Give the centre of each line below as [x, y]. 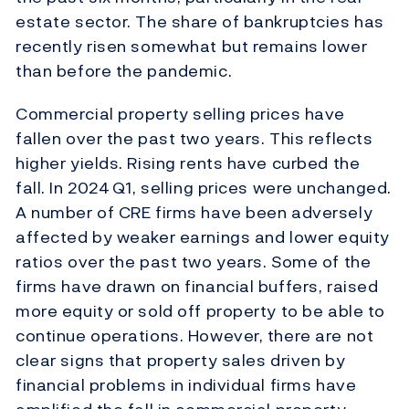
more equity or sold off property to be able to [200, 311]
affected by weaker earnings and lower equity [203, 237]
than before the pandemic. [126, 71]
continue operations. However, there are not [195, 336]
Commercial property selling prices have [180, 114]
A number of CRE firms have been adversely [194, 213]
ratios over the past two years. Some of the [194, 262]
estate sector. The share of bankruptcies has [200, 22]
